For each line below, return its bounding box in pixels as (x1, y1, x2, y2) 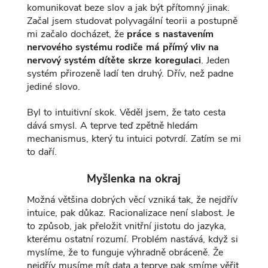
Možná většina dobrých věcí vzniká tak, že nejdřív (26, 193, 237, 206)
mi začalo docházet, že (26, 28, 127, 41)
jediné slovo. (26, 80, 80, 94)
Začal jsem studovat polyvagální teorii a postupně (26, 14, 237, 28)
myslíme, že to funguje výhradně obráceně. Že (26, 245, 223, 259)
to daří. (26, 145, 57, 159)
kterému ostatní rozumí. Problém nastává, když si (26, 232, 238, 246)
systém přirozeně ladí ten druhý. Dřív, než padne (26, 67, 233, 81)
